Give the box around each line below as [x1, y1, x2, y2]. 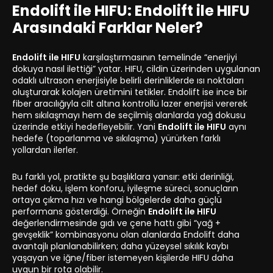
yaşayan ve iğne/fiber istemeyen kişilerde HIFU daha [12, 252, 233, 264]
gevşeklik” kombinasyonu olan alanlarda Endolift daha [12, 229, 239, 241]
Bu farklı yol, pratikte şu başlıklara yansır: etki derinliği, [12, 171, 234, 183]
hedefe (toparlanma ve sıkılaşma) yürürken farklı [12, 132, 221, 145]
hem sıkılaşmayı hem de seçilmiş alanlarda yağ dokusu [12, 109, 246, 122]
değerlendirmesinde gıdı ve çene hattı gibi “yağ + [12, 217, 221, 230]
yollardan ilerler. [12, 144, 78, 157]
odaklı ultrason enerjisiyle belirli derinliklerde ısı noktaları [12, 74, 244, 87]
